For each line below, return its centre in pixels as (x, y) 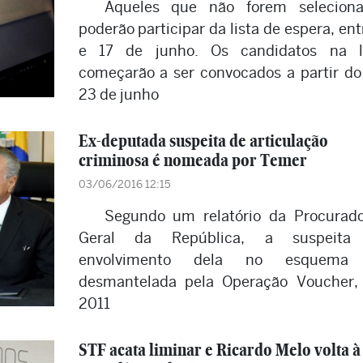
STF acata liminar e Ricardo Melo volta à (219, 350)
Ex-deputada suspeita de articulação (203, 141)
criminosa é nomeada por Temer (192, 160)
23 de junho (118, 94)
